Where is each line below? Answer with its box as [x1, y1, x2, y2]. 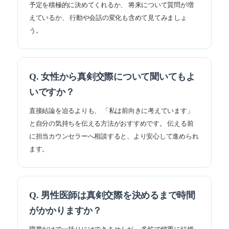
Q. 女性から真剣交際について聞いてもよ [29, 72, 195, 82]
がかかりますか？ [29, 205, 102, 216]
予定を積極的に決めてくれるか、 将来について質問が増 [29, 2, 194, 9]
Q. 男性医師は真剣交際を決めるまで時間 [29, 190, 195, 201]
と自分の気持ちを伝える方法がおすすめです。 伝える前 [29, 120, 194, 128]
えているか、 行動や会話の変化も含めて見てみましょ [29, 14, 187, 22]
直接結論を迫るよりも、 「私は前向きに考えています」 [29, 107, 194, 115]
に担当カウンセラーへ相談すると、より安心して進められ [29, 133, 199, 141]
